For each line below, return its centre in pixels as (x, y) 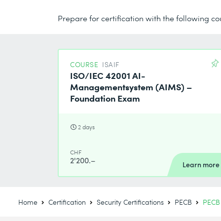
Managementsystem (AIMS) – (131, 87)
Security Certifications (130, 202)
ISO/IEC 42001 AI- (108, 75)
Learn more (201, 165)
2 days (87, 127)
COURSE (84, 65)
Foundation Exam (105, 98)
